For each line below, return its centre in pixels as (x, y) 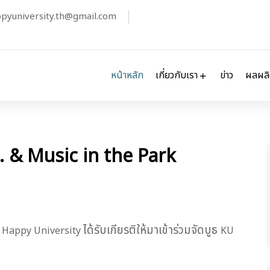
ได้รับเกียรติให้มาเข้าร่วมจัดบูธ (152, 230)
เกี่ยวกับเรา (178, 75)
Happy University (42, 231)
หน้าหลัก (127, 75)
